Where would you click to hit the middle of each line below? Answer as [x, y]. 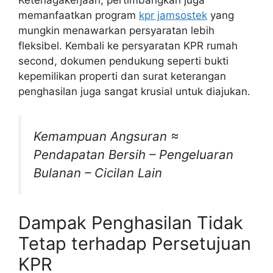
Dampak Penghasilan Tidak [131, 223]
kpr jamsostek [173, 16]
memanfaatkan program [79, 16]
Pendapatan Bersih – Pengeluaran [133, 154]
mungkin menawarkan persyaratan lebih [116, 31]
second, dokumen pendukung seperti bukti [123, 61]
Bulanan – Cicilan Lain [98, 172]
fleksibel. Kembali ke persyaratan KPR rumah [128, 46]
